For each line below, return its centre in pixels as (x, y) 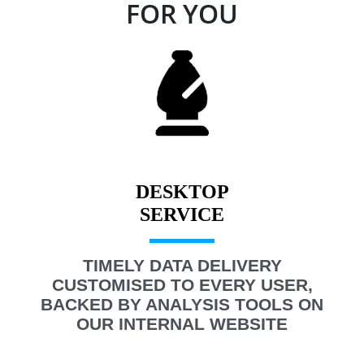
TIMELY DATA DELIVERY (182, 266)
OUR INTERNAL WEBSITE (182, 324)
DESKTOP (182, 192)
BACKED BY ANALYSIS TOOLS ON (182, 305)
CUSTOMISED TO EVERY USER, (182, 285)
